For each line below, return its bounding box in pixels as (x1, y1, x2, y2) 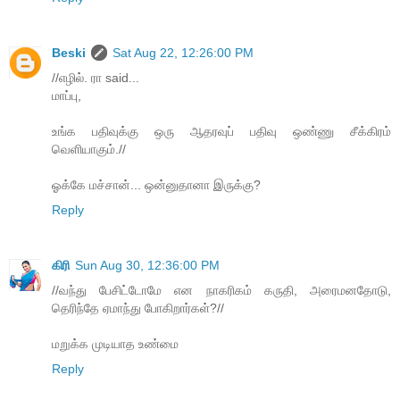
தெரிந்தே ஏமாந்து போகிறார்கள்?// (52, 301, 224, 316)
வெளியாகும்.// (52, 142, 126, 157)
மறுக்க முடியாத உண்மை (52, 337, 179, 352)
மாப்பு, (52, 88, 81, 104)
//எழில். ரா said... (52, 71, 139, 86)
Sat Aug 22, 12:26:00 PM (112, 46, 254, 61)
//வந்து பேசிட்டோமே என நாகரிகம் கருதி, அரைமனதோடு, (52, 283, 391, 298)
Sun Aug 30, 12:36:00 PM (75, 258, 220, 273)
